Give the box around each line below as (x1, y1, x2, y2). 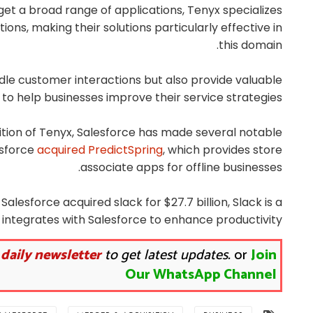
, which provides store (163, 141, 282, 158)
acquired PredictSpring (37, 141, 163, 158)
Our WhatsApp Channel (125, 263, 277, 286)
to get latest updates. (101, 243, 231, 267)
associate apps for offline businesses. (80, 159, 282, 175)
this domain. (219, 36, 282, 53)
